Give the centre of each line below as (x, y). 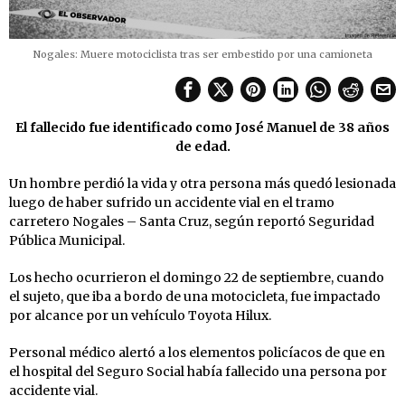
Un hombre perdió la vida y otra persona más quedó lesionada (202, 183)
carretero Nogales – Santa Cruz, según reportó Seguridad (192, 221)
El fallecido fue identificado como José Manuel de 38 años (202, 127)
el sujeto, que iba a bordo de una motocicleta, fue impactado (195, 296)
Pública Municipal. (67, 240)
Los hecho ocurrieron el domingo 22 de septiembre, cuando (197, 277)
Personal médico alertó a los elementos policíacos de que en (197, 352)
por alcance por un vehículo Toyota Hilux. (140, 315)
